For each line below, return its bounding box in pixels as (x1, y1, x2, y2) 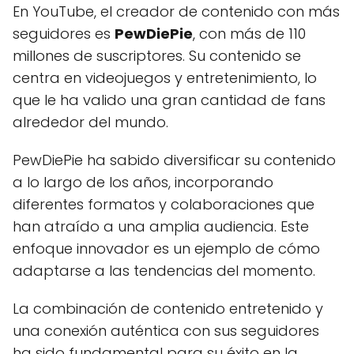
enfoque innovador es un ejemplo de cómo (13, 239, 320, 258)
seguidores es (13, 24, 115, 43)
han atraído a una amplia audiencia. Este (13, 217, 309, 236)
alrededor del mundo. (13, 112, 168, 132)
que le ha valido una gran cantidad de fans (13, 90, 326, 110)
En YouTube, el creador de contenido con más (13, 2, 340, 21)
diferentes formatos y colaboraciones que (13, 194, 314, 214)
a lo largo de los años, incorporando (13, 172, 273, 192)
